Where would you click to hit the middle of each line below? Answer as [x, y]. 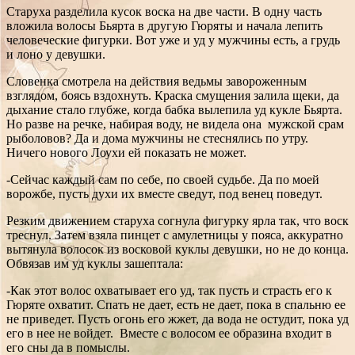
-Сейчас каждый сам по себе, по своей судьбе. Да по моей [163, 179]
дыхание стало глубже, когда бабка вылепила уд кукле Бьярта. [174, 109]
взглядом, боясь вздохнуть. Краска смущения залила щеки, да [173, 95]
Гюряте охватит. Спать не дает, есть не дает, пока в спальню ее [176, 304]
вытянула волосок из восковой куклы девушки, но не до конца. [177, 249]
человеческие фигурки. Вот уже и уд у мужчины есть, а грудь [173, 40]
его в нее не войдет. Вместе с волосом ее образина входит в [169, 333]
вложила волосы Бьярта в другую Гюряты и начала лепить [164, 25]
